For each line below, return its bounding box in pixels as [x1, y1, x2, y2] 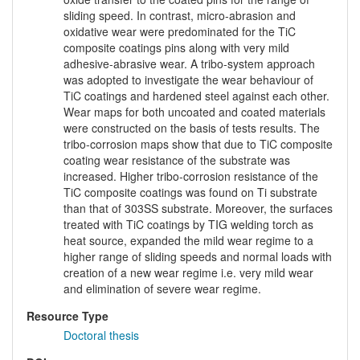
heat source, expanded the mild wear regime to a [63, 232, 313, 249]
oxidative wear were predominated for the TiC [63, 23, 296, 40]
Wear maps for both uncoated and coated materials [63, 104, 325, 121]
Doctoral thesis [63, 327, 139, 344]
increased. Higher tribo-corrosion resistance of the [63, 168, 318, 185]
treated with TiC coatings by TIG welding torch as [63, 216, 313, 233]
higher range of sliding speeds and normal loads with [63, 248, 332, 265]
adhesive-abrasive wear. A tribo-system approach [63, 55, 315, 72]
